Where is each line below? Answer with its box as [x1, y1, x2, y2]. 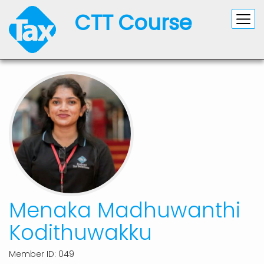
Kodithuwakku [9, 218, 152, 247]
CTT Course [75, 8, 192, 37]
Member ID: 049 [9, 248, 74, 260]
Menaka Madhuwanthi [9, 196, 240, 225]
